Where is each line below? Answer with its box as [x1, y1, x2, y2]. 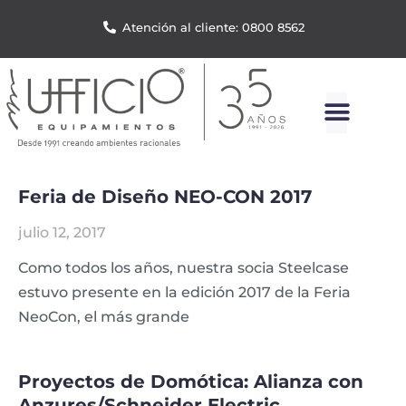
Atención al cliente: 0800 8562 [121, 20, 304, 34]
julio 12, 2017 [18, 224, 106, 242]
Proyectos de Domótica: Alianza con [18, 371, 363, 393]
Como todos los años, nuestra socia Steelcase [18, 259, 349, 277]
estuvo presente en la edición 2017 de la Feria [18, 284, 351, 302]
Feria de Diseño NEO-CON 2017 [18, 186, 312, 208]
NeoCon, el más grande [18, 308, 189, 326]
